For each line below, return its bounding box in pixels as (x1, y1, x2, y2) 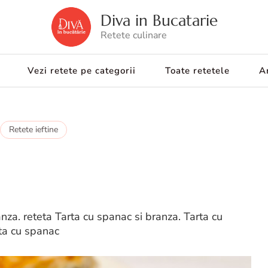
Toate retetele (165, 65, 230, 77)
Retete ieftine (9, 124, 58, 135)
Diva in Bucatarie (100, 11, 218, 30)
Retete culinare (100, 29, 167, 42)
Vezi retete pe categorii (28, 65, 136, 77)
